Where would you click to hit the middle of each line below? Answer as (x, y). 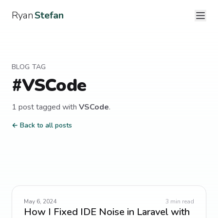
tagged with (56, 107)
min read (182, 201)
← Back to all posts (42, 125)
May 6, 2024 (40, 201)
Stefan (49, 15)
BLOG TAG (29, 67)
